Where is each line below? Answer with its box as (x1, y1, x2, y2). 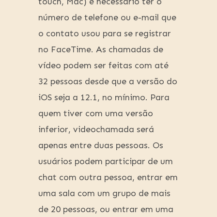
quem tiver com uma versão (38, 108, 153, 119)
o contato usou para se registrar (38, 28, 171, 39)
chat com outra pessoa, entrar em (38, 172, 178, 183)
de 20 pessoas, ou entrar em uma (38, 204, 173, 215)
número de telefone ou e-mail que (38, 12, 176, 23)
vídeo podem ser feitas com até (38, 60, 169, 71)
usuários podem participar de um (38, 156, 173, 167)
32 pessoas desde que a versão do (38, 76, 177, 87)
